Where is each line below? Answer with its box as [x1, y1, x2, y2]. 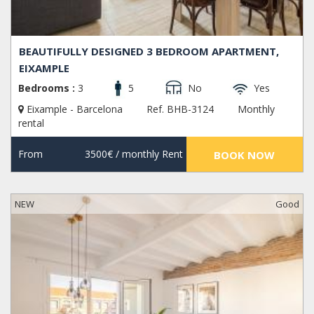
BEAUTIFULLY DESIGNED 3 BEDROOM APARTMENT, [19, 43, 280, 58]
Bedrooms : [18, 81, 75, 95]
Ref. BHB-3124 [146, 102, 214, 116]
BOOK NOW [214, 148, 275, 163]
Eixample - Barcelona [24, 102, 125, 116]
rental [18, 116, 44, 130]
